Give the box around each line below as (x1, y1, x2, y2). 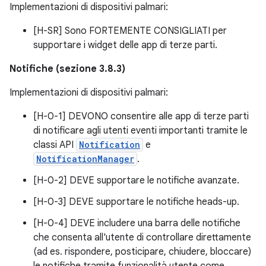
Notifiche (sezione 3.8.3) (9, 62, 125, 75)
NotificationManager (36, 153, 134, 164)
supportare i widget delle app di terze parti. (33, 39, 217, 51)
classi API (33, 138, 76, 151)
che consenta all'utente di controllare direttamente (33, 231, 251, 243)
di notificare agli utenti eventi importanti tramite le (33, 124, 248, 137)
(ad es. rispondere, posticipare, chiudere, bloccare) (33, 245, 251, 258)
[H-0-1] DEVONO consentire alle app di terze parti (33, 110, 249, 122)
